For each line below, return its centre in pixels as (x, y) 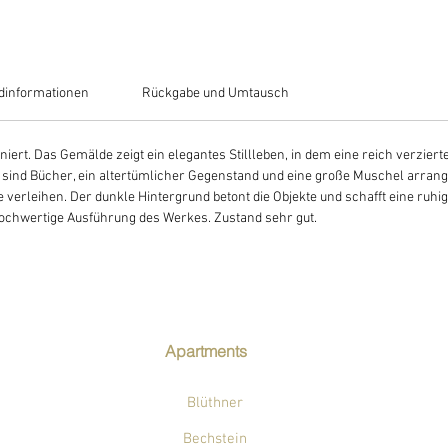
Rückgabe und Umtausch (216, 93)
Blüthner (214, 403)
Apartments (206, 351)
